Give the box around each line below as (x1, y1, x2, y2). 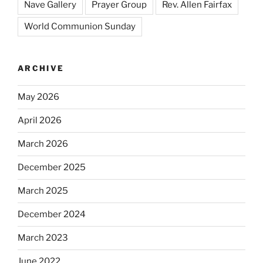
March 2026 (18, 139, 68, 150)
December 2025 (18, 162, 86, 173)
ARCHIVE (18, 63, 65, 73)
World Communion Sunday (24, 21, 136, 32)
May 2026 (18, 92, 59, 103)
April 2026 (18, 115, 62, 126)
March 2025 (18, 186, 68, 197)
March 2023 (18, 232, 68, 244)
